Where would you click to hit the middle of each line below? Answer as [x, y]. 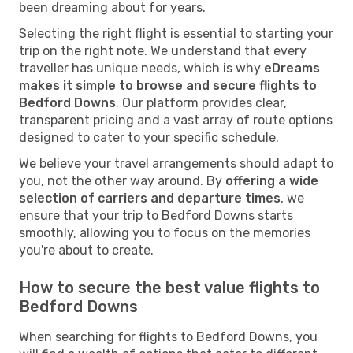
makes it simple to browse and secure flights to [168, 85]
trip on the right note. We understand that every [163, 50]
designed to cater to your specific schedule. [149, 137]
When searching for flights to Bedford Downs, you [168, 336]
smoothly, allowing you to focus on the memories [165, 232]
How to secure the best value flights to [169, 287]
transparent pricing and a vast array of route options [176, 120]
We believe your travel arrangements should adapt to [176, 163]
